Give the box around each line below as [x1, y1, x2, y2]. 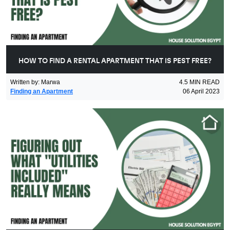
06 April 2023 [183, 88, 220, 95]
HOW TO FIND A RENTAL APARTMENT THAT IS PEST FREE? [18, 57, 212, 65]
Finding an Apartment [10, 88, 73, 95]
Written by [10, 79, 38, 86]
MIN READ [189, 79, 220, 86]
